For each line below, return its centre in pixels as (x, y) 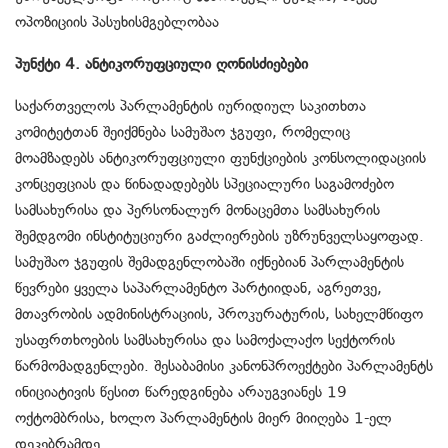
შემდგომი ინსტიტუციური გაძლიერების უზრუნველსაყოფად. (219, 236)
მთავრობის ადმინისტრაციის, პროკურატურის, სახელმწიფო (219, 314)
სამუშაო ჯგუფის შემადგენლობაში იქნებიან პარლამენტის (209, 262)
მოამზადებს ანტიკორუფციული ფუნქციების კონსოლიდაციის (220, 158)
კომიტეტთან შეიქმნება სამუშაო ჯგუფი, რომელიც (182, 132)
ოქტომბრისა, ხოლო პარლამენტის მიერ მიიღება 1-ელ (203, 418)
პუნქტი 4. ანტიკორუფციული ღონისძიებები (166, 64)
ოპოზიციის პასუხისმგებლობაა (117, 22)
